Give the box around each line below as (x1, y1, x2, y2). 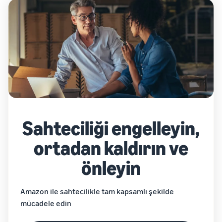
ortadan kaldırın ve (34, 136, 188, 160)
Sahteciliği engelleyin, (22, 116, 200, 140)
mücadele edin (20, 198, 71, 209)
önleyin (81, 156, 141, 180)
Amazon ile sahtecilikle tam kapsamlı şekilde (20, 186, 174, 197)
